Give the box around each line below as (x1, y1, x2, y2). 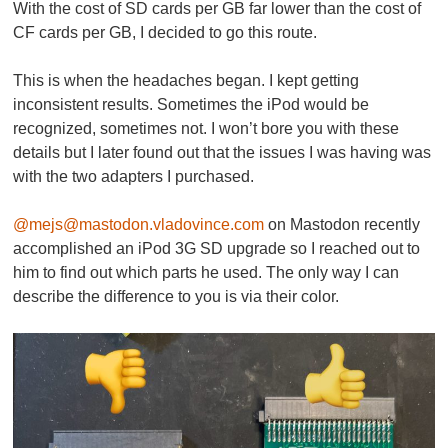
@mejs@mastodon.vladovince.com (13, 216, 265, 234)
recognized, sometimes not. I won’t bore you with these (13, 120, 400, 138)
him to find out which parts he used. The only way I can (13, 264, 400, 282)
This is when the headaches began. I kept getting (13, 72, 360, 90)
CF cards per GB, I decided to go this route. (13, 24, 318, 42)
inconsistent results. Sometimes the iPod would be (13, 96, 370, 114)
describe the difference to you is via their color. (13, 288, 340, 306)
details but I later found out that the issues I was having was (13, 144, 432, 162)
